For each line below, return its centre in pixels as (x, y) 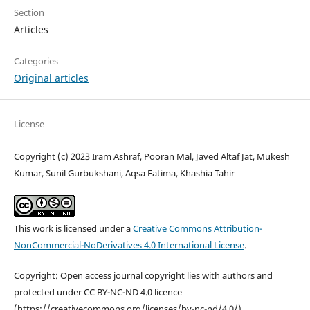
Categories (36, 61)
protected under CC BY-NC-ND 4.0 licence (98, 292)
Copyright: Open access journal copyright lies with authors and (143, 275)
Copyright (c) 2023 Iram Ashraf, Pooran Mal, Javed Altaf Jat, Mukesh (152, 156)
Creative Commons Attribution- (197, 228)
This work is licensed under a (73, 228)
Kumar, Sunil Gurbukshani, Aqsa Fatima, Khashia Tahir (124, 173)
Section (29, 12)
